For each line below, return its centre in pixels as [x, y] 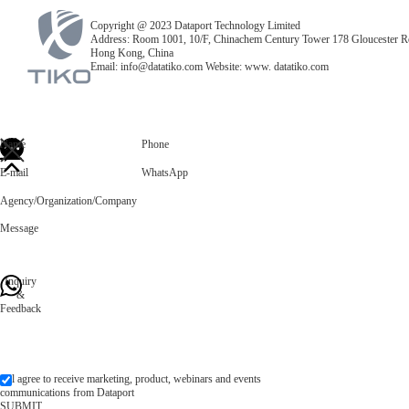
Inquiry [21, 281]
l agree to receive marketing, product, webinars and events [136, 379]
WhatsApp [165, 172]
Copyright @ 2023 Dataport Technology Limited [195, 26]
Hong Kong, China [132, 53]
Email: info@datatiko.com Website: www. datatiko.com [210, 67]
